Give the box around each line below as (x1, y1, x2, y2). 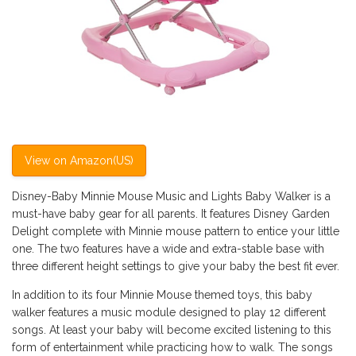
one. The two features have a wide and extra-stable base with (12, 242, 324, 255)
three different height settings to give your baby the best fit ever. (12, 259, 339, 273)
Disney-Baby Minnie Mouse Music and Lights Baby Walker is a (12, 189, 331, 203)
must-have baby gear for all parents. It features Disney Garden (12, 207, 330, 220)
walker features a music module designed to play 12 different (12, 305, 326, 319)
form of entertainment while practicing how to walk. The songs (12, 340, 333, 354)
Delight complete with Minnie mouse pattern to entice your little (12, 224, 339, 238)
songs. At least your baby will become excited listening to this (12, 323, 331, 336)
